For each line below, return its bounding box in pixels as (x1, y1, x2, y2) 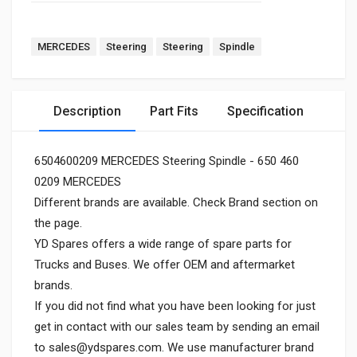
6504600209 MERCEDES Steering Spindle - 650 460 (34, 154, 299, 168)
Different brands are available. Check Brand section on (34, 195, 318, 210)
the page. (34, 216, 82, 230)
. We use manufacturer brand (162, 340, 314, 355)
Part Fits (150, 104, 198, 119)
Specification (227, 104, 304, 119)
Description (53, 104, 121, 119)
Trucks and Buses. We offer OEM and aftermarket (34, 257, 295, 272)
